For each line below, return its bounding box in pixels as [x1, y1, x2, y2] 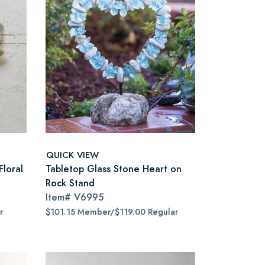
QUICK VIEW [46, 148, 99, 161]
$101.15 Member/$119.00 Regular [46, 206, 178, 218]
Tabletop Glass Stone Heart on [46, 162, 182, 176]
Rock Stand [46, 176, 95, 190]
